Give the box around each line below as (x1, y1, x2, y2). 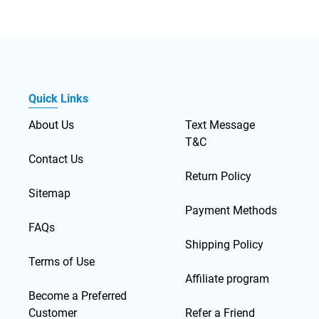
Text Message (185, 118, 256, 132)
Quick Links (28, 92, 89, 105)
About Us (28, 118, 75, 132)
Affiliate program (185, 272, 270, 286)
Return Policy (185, 169, 252, 183)
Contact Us (28, 152, 84, 166)
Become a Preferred (28, 289, 127, 303)
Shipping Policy (185, 238, 264, 251)
